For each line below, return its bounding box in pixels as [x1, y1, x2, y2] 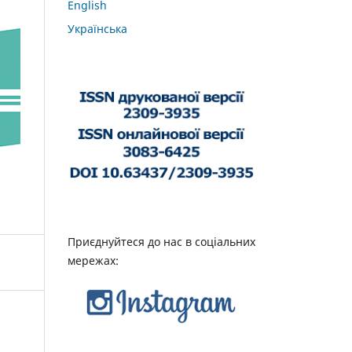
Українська [68, 20, 127, 36]
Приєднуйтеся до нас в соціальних [68, 233, 255, 249]
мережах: [68, 252, 119, 268]
